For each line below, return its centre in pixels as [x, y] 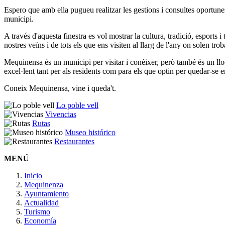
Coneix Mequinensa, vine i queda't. [60, 88]
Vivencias [61, 115]
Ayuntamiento [46, 194]
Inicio [33, 176]
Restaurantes [74, 142]
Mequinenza [44, 185]
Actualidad [41, 203]
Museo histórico [90, 133]
